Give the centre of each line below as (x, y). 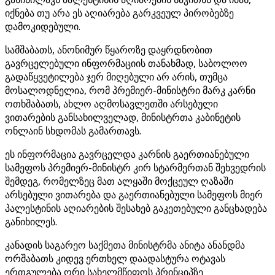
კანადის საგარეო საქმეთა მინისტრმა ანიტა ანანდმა (125, 245)
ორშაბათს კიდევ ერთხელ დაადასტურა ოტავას (115, 258)
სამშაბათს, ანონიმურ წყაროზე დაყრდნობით (109, 50)
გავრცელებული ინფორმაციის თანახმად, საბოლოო (126, 63)
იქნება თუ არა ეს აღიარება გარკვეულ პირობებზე (119, 13)
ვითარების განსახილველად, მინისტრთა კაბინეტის (123, 117)
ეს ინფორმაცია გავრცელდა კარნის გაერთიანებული (127, 154)
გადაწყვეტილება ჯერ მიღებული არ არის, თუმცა (116, 77)
